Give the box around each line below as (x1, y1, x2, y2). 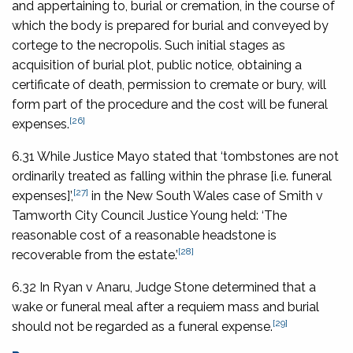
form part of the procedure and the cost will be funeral (12, 96, 328, 112)
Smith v (279, 188, 323, 203)
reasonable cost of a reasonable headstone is (12, 227, 277, 243)
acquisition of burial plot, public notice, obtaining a (12, 57, 302, 72)
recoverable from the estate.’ (12, 247, 178, 262)
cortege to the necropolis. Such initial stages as (12, 37, 285, 53)
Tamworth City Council (12, 207, 144, 223)
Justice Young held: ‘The (144, 207, 287, 223)
